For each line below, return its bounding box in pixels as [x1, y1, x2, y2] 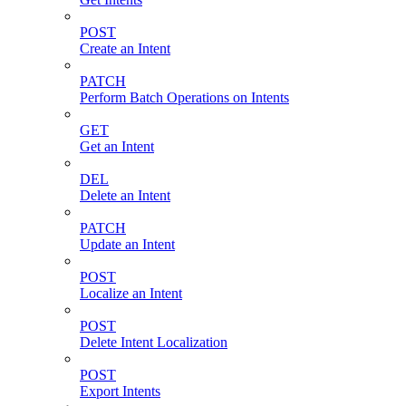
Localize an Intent [80, 285, 182, 302]
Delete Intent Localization [80, 334, 227, 351]
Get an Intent [80, 139, 154, 155]
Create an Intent [80, 41, 170, 57]
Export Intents [80, 383, 160, 400]
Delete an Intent [80, 188, 170, 204]
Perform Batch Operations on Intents [80, 90, 289, 106]
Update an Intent [80, 237, 175, 253]
